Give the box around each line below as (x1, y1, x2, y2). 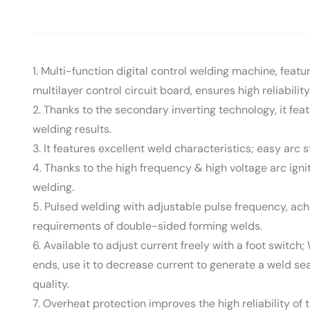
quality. (33, 276, 69, 291)
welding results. (33, 121, 111, 136)
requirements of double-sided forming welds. (33, 218, 262, 233)
